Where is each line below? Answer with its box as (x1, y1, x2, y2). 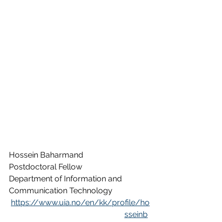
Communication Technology (9, 186, 112, 196)
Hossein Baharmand (9, 150, 83, 160)
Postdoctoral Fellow (9, 162, 82, 172)
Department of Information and (9, 174, 124, 184)
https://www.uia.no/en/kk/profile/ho (11, 198, 150, 208)
